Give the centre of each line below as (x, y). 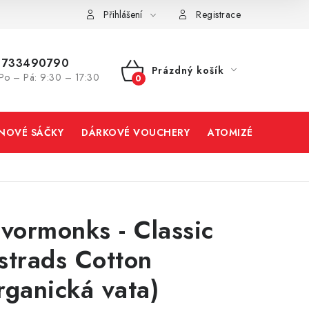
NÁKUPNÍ (154, 86)
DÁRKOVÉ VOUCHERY (136, 132)
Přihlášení (122, 14)
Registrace (218, 14)
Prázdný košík (188, 70)
